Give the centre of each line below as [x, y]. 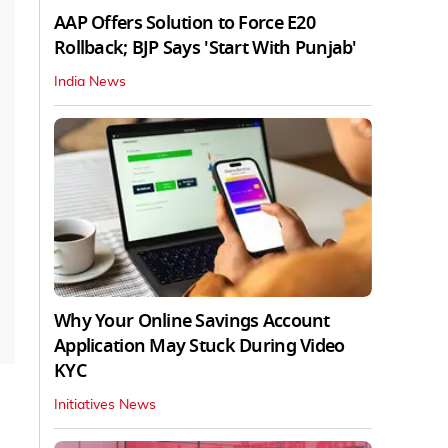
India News [90, 81]
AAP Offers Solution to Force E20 [184, 22]
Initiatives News [105, 404]
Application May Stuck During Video [199, 345]
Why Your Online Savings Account [192, 320]
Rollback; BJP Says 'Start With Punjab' [205, 47]
